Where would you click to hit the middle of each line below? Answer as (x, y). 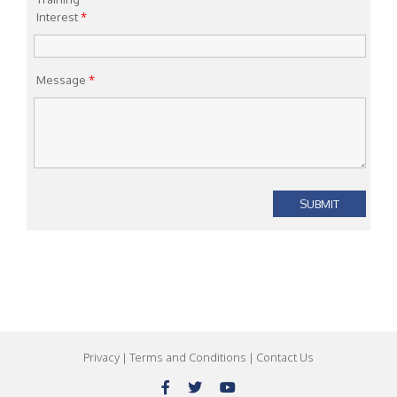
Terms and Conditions (188, 357)
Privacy (101, 357)
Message (62, 79)
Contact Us (285, 357)
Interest (58, 16)
